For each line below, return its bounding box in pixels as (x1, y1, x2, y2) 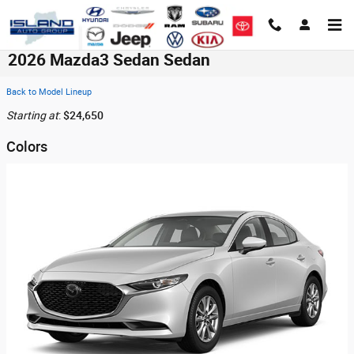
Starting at (6, 109, 58, 122)
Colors (6, 138, 47, 155)
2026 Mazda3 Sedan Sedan (8, 51, 210, 70)
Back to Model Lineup (6, 87, 92, 97)
